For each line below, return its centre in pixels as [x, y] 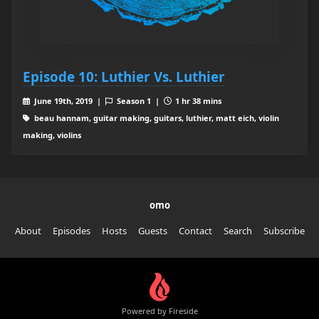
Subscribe [284, 231]
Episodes [71, 231]
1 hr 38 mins [198, 101]
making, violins [52, 135]
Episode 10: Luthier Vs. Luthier [124, 77]
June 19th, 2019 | [68, 101]
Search [237, 231]
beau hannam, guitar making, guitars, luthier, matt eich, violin [155, 118]
